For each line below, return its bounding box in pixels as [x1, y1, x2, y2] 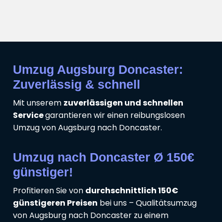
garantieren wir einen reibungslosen [45, 110, 185, 121]
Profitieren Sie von [13, 185, 85, 197]
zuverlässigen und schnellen [63, 97, 183, 109]
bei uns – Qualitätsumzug [98, 197, 197, 209]
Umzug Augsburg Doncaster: [13, 62, 183, 77]
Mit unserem [13, 97, 63, 109]
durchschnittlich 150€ [85, 185, 178, 197]
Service [13, 110, 45, 121]
